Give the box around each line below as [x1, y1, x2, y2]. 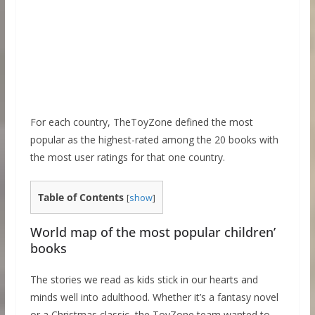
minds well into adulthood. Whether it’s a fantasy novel [30, 290, 278, 304]
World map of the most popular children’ [30, 224, 276, 241]
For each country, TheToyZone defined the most [30, 115, 253, 129]
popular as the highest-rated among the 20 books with [30, 133, 278, 146]
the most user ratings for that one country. [30, 150, 225, 164]
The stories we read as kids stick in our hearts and [30, 273, 258, 287]
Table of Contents [37, 191, 124, 204]
